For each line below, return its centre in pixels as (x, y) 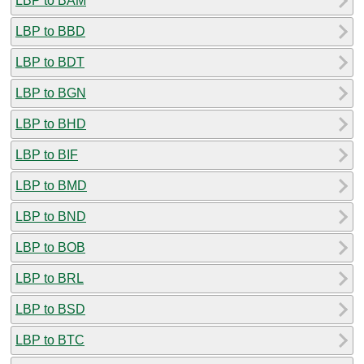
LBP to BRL (50, 278)
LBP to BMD (51, 185)
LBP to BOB (50, 247)
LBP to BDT (50, 62)
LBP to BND (51, 216)
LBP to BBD (50, 31)
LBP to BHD (51, 123)
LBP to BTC (50, 340)
